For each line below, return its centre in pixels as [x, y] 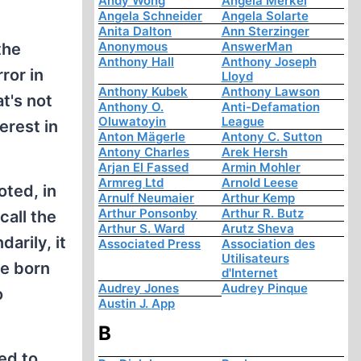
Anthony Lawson [270, 92]
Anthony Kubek [143, 92]
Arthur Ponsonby [148, 214]
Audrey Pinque [264, 288]
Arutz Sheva [257, 229]
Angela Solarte [265, 16]
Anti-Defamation [270, 107]
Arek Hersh [254, 152]
